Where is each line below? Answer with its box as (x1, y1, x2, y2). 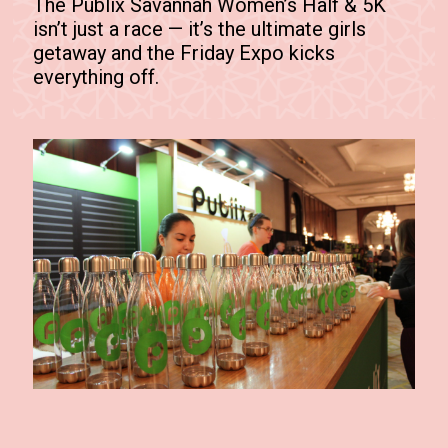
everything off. (33, 64, 165, 89)
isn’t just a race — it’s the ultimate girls (33, 16, 367, 41)
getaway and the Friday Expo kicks (33, 40, 336, 65)
